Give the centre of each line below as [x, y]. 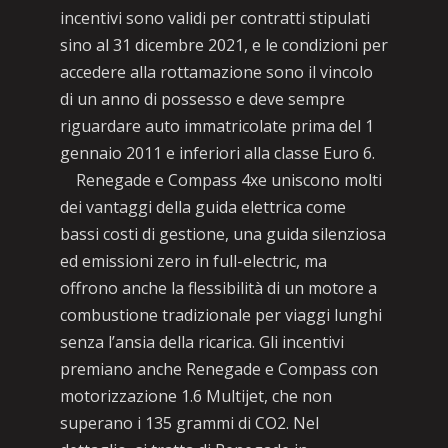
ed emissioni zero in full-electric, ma [193, 261]
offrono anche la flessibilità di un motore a [218, 288]
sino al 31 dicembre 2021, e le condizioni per [223, 45]
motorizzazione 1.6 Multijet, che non [195, 396]
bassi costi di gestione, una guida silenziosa [222, 234]
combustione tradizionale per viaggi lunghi [220, 315]
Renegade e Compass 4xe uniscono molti [220, 180]
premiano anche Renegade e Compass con [218, 369]
